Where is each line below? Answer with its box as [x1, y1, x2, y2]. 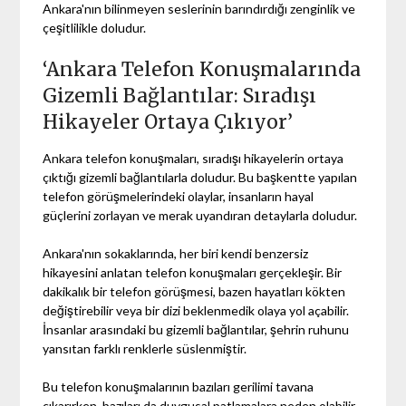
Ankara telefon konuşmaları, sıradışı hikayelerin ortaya [43, 150, 344, 166]
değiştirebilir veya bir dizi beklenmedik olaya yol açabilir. [43, 302, 350, 318]
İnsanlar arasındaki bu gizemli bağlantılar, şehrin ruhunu [43, 321, 350, 337]
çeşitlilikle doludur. [43, 19, 147, 35]
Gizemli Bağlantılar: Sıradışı [43, 82, 317, 108]
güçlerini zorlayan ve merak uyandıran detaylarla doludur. [43, 207, 358, 223]
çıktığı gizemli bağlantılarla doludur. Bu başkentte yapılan [43, 169, 358, 185]
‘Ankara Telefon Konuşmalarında [43, 56, 362, 82]
